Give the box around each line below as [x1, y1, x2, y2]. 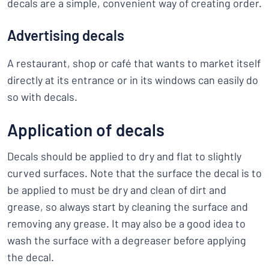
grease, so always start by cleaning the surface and [7, 200, 248, 213]
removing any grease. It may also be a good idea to [7, 217, 246, 230]
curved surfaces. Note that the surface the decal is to [7, 166, 262, 180]
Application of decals [7, 119, 165, 140]
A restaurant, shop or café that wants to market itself [7, 56, 261, 70]
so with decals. [7, 90, 77, 103]
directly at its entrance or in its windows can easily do [7, 73, 258, 86]
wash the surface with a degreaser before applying [7, 234, 246, 247]
